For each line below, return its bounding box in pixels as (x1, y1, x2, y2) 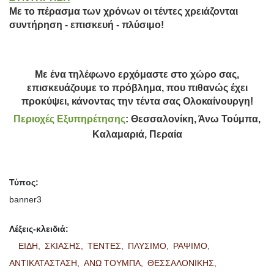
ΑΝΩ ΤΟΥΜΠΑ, (84, 257, 146, 268)
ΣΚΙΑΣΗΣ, (45, 240, 86, 251)
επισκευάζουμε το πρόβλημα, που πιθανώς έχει (26, 83, 248, 94)
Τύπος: (9, 177, 39, 187)
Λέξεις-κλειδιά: (9, 223, 68, 234)
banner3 (9, 194, 42, 204)
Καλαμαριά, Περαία (92, 129, 182, 140)
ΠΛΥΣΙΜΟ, (128, 240, 171, 251)
